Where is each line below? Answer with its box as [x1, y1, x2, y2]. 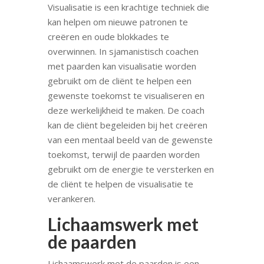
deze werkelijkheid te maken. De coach [47, 104, 204, 116]
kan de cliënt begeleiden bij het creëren [47, 118, 207, 131]
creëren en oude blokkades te [47, 30, 169, 42]
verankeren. [47, 192, 95, 204]
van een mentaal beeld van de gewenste [47, 133, 213, 146]
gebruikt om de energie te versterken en [47, 163, 214, 175]
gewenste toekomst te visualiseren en [47, 89, 204, 101]
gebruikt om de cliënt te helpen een [47, 74, 192, 87]
